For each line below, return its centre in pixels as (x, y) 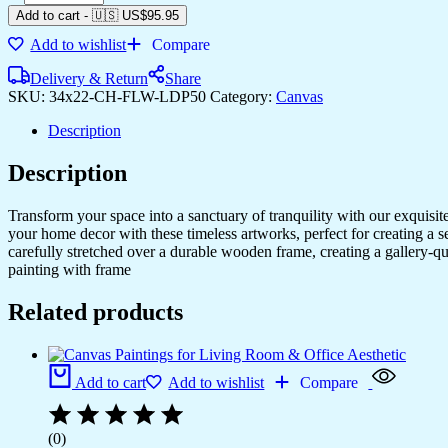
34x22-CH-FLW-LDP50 (129, 96)
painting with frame (69, 269)
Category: (243, 96)
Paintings (52, 27)
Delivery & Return (89, 78)
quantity (48, 135)
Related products (95, 311)
